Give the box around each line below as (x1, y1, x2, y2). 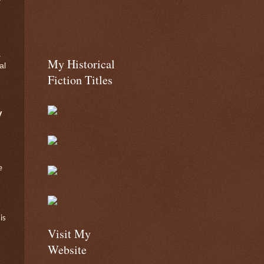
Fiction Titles (48, 72, 113, 88)
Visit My (48, 226, 91, 242)
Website (48, 242, 87, 258)
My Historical (48, 56, 115, 72)
